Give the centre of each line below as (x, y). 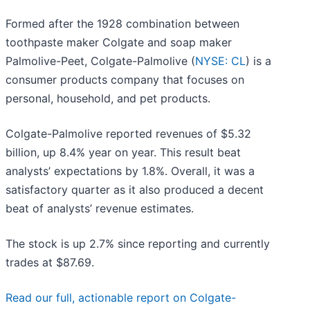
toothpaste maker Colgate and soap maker (119, 43)
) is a (258, 61)
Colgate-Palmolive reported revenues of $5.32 (128, 134)
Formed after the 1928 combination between (122, 24)
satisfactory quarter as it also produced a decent (135, 190)
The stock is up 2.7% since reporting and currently (138, 244)
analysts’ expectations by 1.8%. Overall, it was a (130, 171)
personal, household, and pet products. (108, 99)
